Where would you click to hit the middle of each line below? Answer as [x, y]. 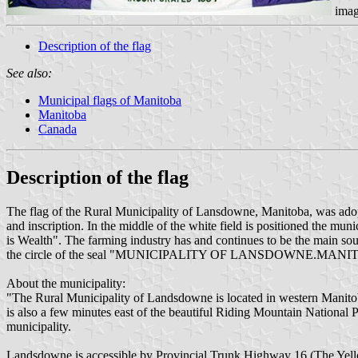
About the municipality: [66, 283]
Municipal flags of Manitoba [110, 100]
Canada [58, 129]
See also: [29, 73]
